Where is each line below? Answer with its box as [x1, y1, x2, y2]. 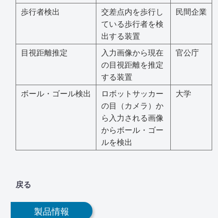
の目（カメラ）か [101, 99, 163, 111]
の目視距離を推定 [101, 58, 163, 70]
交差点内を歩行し [101, 5, 163, 17]
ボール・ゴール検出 [21, 87, 91, 99]
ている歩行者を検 [101, 18, 163, 29]
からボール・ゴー [101, 124, 163, 135]
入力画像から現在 [101, 46, 163, 58]
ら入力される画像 [101, 111, 163, 123]
